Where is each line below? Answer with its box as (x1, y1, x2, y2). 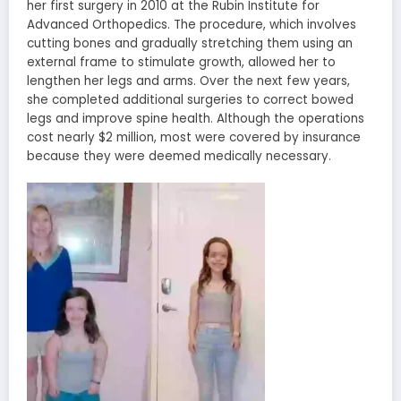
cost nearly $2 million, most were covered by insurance (27, 128, 361, 146)
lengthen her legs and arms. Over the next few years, (27, 72, 350, 90)
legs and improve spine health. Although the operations (27, 109, 364, 127)
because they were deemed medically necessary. (27, 147, 331, 165)
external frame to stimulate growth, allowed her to (27, 53, 336, 71)
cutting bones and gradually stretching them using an (27, 34, 353, 52)
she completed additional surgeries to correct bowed (27, 90, 354, 108)
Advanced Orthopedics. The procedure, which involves (27, 15, 356, 33)
